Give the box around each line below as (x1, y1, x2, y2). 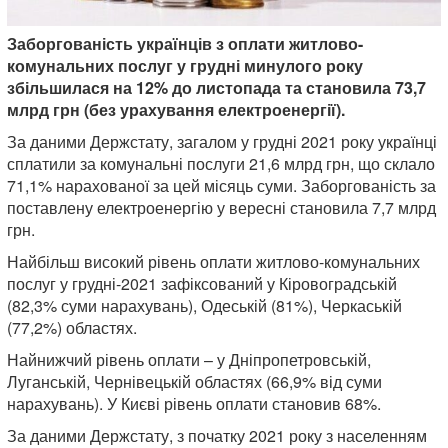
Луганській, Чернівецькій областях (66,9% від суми (7, 369, 382, 393)
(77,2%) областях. (7, 315, 137, 339)
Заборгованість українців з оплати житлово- (7, 31, 363, 55)
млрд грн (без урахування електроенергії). (7, 97, 345, 121)
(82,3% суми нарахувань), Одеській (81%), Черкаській (7, 293, 402, 317)
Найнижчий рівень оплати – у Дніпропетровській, (7, 347, 371, 371)
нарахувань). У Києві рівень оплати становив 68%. (7, 391, 381, 415)
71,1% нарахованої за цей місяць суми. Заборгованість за (7, 173, 436, 197)
